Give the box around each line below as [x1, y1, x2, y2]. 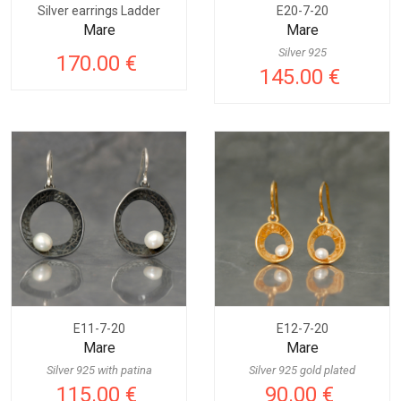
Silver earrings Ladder [38, 4, 160, 19]
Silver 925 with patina [46, 363, 152, 378]
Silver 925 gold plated [249, 363, 355, 378]
